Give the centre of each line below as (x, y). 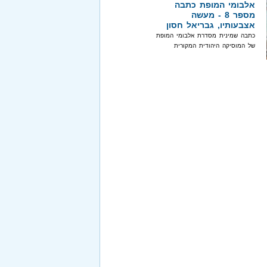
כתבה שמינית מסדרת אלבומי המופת (206, 35)
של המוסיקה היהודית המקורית (215, 46)
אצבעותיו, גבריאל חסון (211, 25)
